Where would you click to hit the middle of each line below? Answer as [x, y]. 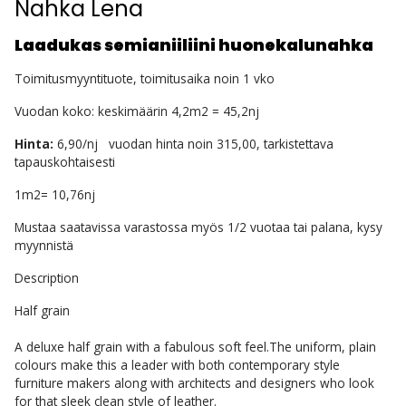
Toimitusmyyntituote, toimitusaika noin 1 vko [145, 78]
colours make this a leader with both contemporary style [177, 365]
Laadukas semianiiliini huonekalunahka [194, 45]
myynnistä [44, 245]
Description [47, 278]
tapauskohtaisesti [67, 162]
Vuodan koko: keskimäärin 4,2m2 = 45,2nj [137, 111]
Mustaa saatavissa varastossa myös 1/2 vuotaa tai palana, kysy [198, 227]
